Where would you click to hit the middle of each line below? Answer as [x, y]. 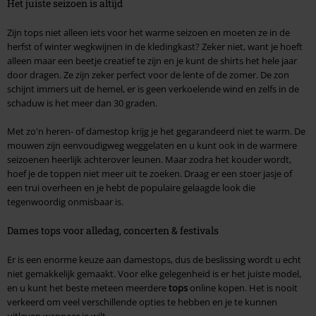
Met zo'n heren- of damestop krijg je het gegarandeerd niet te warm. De [156, 131]
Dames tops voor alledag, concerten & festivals [113, 230]
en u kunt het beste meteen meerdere [88, 287]
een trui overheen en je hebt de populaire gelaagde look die [131, 187]
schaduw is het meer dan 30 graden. [82, 103]
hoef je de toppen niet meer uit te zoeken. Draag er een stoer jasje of [150, 173]
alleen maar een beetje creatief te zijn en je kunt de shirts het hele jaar [152, 60]
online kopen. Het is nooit [243, 287]
